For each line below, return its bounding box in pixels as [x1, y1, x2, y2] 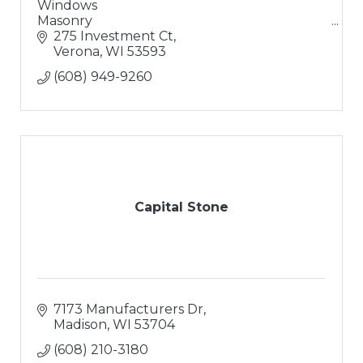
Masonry [37, 12, 92, 28]
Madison [53, 317, 107, 333]
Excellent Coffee [37, 58, 146, 75]
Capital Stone [135, 199, 228, 216]
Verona [53, 44, 100, 60]
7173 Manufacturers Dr [53, 301, 203, 318]
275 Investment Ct [53, 28, 173, 45]
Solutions [37, 43, 98, 59]
